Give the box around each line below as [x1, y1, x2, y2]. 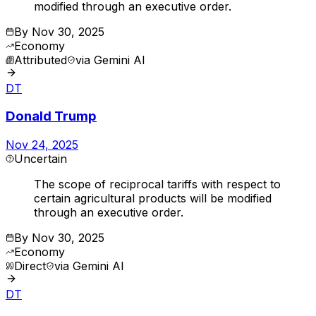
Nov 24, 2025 [6, 138, 78, 152]
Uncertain [14, 152, 67, 166]
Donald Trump [6, 108, 97, 125]
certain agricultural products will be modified [34, 191, 272, 206]
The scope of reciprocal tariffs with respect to [34, 177, 281, 192]
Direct [14, 259, 46, 274]
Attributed [14, 52, 67, 67]
